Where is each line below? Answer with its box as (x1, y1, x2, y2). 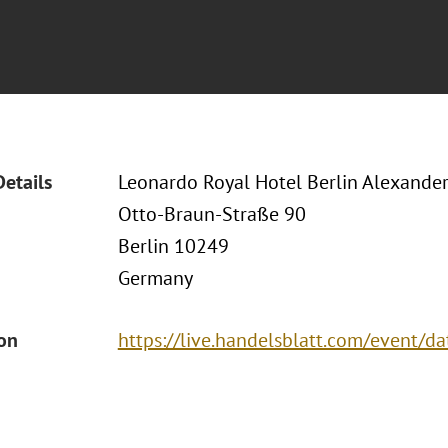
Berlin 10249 (117, 233, 229, 259)
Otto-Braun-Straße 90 (117, 201, 306, 227)
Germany (117, 265, 193, 291)
